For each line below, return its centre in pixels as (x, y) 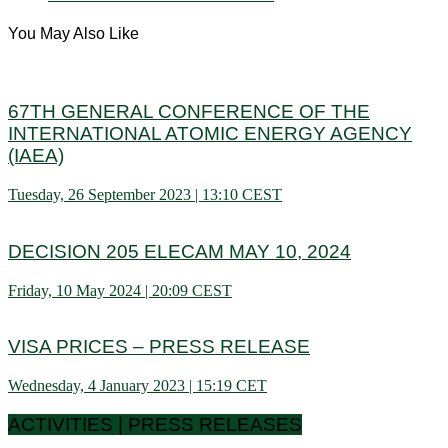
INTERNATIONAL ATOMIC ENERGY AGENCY (210, 134)
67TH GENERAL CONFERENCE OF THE (189, 112)
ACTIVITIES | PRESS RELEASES (155, 424)
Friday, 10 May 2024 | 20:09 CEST (120, 290)
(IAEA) (36, 156)
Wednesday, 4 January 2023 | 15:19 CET (137, 386)
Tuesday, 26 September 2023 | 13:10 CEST (145, 195)
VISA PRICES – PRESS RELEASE (159, 347)
